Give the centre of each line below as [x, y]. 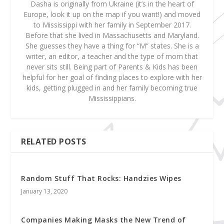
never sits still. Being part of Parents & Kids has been [112, 67]
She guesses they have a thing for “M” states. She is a [112, 46]
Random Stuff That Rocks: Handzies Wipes [101, 178]
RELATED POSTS [54, 142]
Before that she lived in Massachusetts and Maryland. [112, 35]
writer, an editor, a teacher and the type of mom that [112, 56]
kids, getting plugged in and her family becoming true [112, 88]
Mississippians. [112, 98]
